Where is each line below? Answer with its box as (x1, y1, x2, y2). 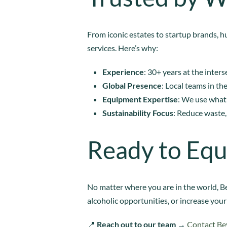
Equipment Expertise (102, 94, 178, 104)
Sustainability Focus (102, 107, 173, 118)
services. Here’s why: (87, 43, 158, 53)
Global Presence (102, 80, 162, 90)
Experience (102, 66, 144, 77)
